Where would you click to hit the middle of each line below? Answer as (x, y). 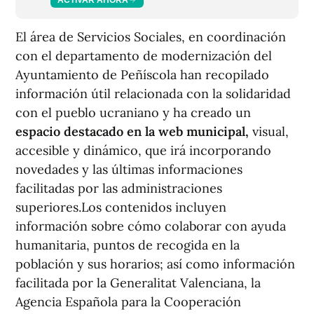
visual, (269, 131)
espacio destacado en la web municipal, (132, 131)
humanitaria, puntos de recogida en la (128, 245)
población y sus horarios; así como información (155, 264)
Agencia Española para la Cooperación (128, 302)
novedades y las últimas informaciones (129, 169)
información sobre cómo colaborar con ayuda (151, 226)
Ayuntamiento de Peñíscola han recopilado (142, 75)
